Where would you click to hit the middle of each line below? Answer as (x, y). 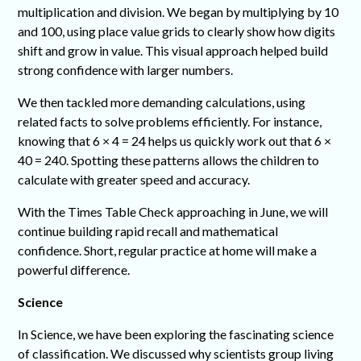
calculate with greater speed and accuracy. (134, 180)
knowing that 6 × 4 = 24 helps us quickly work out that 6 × (175, 141)
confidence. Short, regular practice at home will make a (168, 251)
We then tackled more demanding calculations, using (162, 102)
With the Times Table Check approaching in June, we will (173, 212)
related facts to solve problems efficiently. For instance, (170, 122)
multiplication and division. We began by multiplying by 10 (178, 12)
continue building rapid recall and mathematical (148, 231)
